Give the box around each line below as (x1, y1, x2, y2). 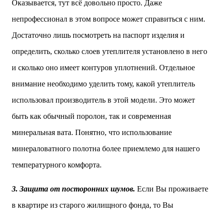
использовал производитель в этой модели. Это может (12, 96, 195, 104)
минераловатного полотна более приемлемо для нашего (12, 144, 200, 153)
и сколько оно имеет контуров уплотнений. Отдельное (12, 63, 195, 72)
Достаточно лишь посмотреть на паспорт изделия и (12, 31, 185, 39)
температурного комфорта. (12, 161, 102, 169)
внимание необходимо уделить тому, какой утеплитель (12, 80, 195, 88)
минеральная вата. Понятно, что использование (12, 128, 172, 137)
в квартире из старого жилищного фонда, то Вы (12, 201, 173, 209)
